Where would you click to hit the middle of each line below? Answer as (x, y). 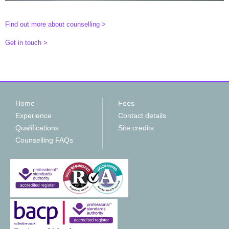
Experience (33, 115)
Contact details (142, 115)
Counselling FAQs (44, 140)
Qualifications (37, 128)
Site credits (136, 128)
